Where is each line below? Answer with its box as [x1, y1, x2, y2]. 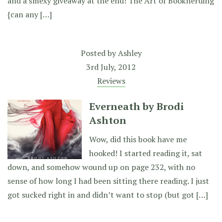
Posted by [80, 48, 118, 58]
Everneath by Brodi [89, 100, 184, 113]
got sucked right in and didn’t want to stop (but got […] [7, 189, 208, 200]
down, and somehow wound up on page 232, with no [7, 162, 195, 172]
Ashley [117, 48, 142, 58]
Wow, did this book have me [89, 134, 187, 145]
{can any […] [7, 9, 52, 20]
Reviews [97, 75, 125, 86]
